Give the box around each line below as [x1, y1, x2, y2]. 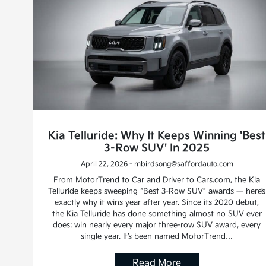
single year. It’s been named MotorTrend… [81, 231, 233, 241]
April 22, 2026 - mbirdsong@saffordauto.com [80, 159, 233, 169]
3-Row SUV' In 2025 [104, 141, 210, 154]
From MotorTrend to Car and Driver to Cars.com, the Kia [53, 175, 261, 185]
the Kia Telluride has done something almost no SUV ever [52, 208, 262, 218]
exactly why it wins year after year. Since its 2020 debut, [55, 197, 259, 207]
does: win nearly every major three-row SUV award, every [53, 220, 261, 230]
